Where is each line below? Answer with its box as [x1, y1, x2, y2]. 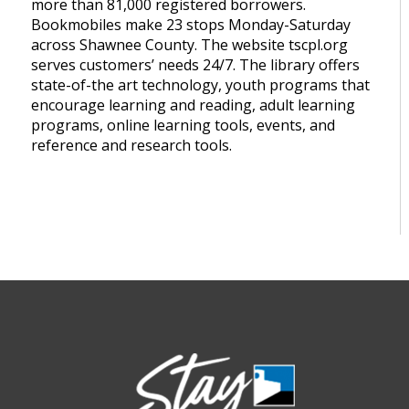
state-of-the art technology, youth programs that [31, 75, 371, 96]
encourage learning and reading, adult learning [31, 95, 356, 116]
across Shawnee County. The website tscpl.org [31, 35, 349, 56]
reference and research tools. [31, 135, 233, 156]
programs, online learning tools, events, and [31, 115, 336, 136]
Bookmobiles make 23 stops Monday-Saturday [31, 15, 351, 36]
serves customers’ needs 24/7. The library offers [31, 55, 361, 76]
